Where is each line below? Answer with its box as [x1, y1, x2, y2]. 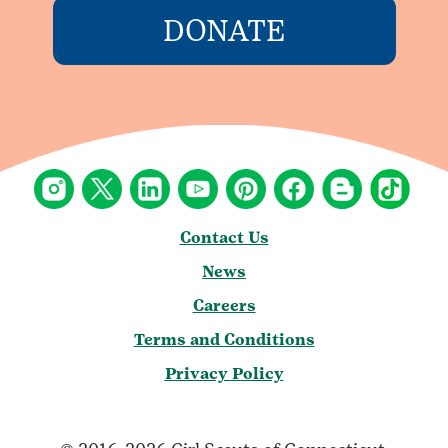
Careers [192, 295, 256, 315]
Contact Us [179, 227, 269, 247]
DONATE [162, 12, 286, 48]
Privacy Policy [164, 363, 284, 383]
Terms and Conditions [133, 329, 315, 349]
